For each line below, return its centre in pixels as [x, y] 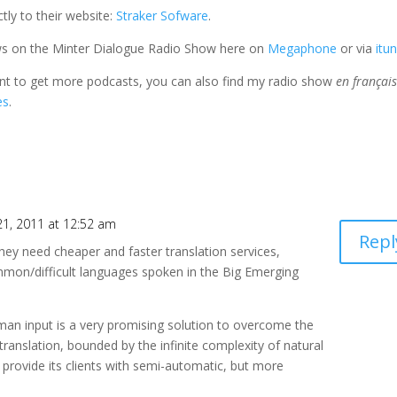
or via [357, 48]
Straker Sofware [163, 15]
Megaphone [303, 48]
